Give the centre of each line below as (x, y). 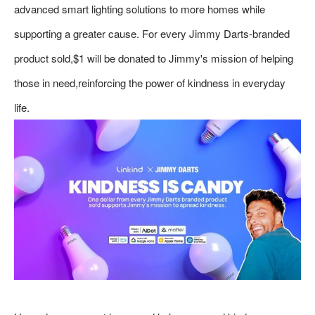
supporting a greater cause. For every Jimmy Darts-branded (152, 33)
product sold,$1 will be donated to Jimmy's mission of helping (154, 58)
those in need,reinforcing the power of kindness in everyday (150, 83)
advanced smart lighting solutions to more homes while (140, 9)
